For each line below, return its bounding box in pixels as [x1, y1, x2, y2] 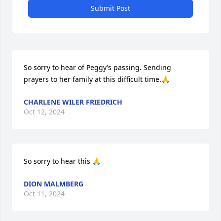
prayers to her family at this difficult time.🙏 [24, 74, 170, 84]
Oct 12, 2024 [24, 107, 65, 116]
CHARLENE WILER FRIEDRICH [24, 97, 122, 107]
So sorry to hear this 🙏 [24, 156, 101, 166]
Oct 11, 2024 [24, 189, 65, 198]
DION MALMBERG [24, 179, 83, 188]
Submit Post [91, 3, 130, 13]
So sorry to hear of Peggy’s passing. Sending [24, 63, 171, 72]
